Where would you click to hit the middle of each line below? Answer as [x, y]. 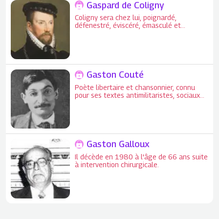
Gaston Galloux [118, 144]
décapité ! [90, 33]
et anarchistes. [99, 103]
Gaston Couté [115, 75]
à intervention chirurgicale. [117, 164]
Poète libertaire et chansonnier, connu [135, 87]
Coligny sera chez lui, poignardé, [126, 18]
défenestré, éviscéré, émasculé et [128, 25]
